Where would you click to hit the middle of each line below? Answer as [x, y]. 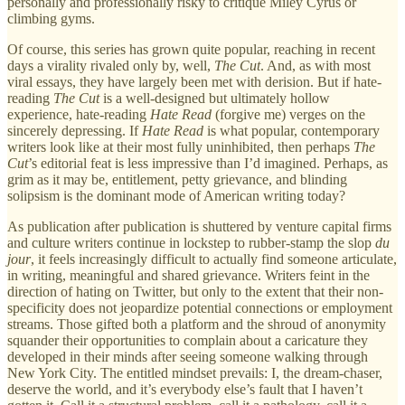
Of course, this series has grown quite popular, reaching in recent [191, 49]
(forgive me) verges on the [288, 114]
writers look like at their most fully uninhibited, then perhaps [180, 146]
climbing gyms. [51, 18]
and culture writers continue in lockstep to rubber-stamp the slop [191, 242]
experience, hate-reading [79, 114]
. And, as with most [316, 65]
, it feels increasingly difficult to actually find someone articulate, [214, 259]
